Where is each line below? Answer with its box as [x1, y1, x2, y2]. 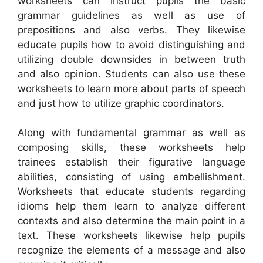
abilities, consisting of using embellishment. [18, 171, 245, 183]
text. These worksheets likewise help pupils [18, 230, 245, 242]
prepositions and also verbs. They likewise [18, 23, 245, 36]
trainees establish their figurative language [18, 156, 245, 168]
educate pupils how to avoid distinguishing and [18, 38, 245, 50]
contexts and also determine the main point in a [18, 215, 245, 227]
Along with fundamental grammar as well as [18, 127, 245, 139]
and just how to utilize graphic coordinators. [18, 97, 224, 109]
